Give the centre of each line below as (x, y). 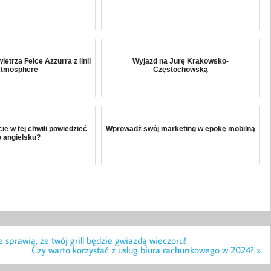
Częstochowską (180, 70)
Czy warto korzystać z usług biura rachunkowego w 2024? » (146, 250)
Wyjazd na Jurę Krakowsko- (180, 61)
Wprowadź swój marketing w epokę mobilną (180, 129)
